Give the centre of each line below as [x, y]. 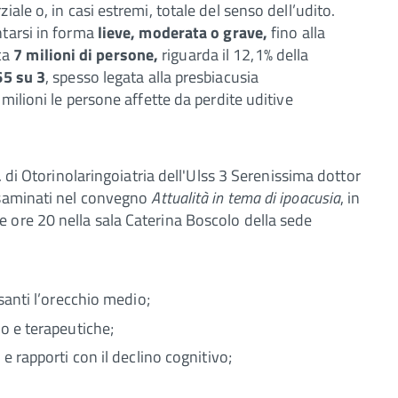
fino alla [296, 32]
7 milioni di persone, [86, 54]
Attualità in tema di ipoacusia [246, 197]
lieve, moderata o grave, [183, 32]
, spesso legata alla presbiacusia [152, 76]
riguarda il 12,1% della [234, 54]
